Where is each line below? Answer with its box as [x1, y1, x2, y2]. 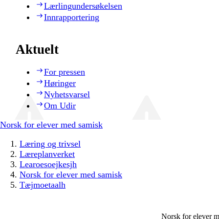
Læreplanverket [20, 149, 75, 159]
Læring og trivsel [20, 139, 81, 149]
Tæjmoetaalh [20, 180, 66, 190]
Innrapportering [44, 12, 99, 22]
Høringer [44, 78, 76, 88]
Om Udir [44, 101, 76, 111]
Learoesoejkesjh [20, 159, 77, 170]
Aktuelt [16, 42, 59, 57]
